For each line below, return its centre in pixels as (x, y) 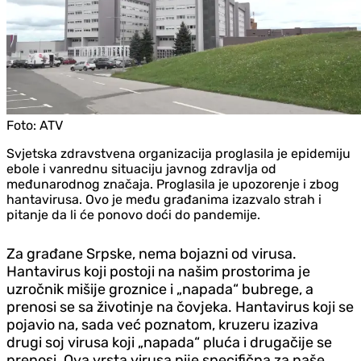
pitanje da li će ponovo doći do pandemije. (133, 214)
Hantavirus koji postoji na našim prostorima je (158, 271)
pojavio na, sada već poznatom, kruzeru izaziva (162, 324)
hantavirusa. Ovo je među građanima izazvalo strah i (164, 199)
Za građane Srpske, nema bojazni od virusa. (151, 253)
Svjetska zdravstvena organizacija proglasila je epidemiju (178, 153)
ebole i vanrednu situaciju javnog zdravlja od (141, 168)
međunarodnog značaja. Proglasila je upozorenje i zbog (173, 184)
